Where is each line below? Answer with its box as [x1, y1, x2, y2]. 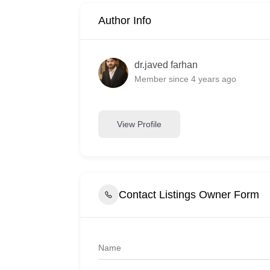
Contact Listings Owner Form [119, 188, 259, 201]
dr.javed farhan [134, 59, 198, 70]
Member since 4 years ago [134, 74, 236, 84]
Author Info [98, 14, 151, 27]
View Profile [117, 119, 162, 129]
